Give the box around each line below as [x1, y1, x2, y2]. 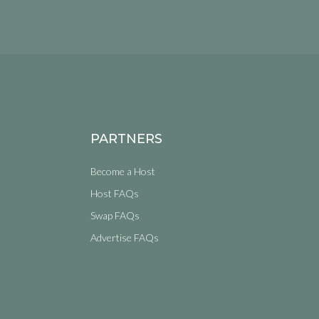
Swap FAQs [90, 209, 140, 222]
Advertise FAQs [90, 231, 159, 244]
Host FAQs [90, 187, 139, 200]
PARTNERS [90, 131, 162, 147]
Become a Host [90, 165, 155, 178]
